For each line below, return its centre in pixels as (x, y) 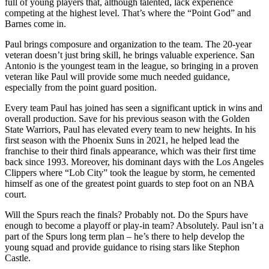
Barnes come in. (35, 23)
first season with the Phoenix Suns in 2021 (85, 140)
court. (17, 194)
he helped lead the (204, 140)
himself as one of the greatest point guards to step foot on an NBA (129, 183)
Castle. (19, 258)
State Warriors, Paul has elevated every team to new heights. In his (130, 129)
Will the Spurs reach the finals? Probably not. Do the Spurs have (126, 214)
